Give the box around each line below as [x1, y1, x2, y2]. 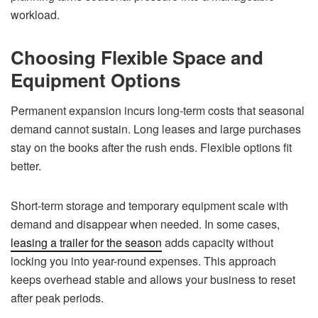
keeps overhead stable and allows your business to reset [11, 270, 295, 287]
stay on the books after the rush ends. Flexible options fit [11, 138, 292, 155]
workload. [11, 6, 60, 23]
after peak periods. [11, 289, 104, 306]
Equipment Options [11, 66, 180, 93]
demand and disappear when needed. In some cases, [11, 215, 280, 232]
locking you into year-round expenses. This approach [11, 252, 276, 269]
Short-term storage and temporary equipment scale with [11, 197, 288, 214]
